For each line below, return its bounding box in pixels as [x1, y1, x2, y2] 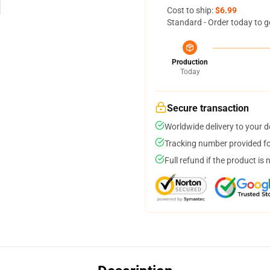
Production [172, 58, 208, 66]
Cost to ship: [167, 5, 215, 15]
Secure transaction [167, 102, 249, 114]
